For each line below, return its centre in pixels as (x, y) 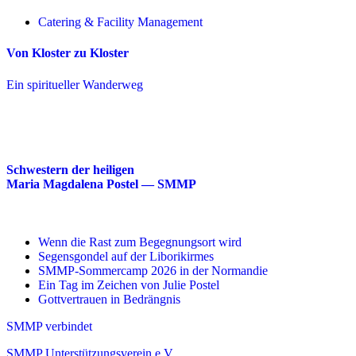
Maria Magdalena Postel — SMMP (101, 184)
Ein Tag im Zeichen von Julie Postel (129, 285)
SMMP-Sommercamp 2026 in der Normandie (153, 271)
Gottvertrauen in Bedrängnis (109, 300)
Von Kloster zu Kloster (68, 53)
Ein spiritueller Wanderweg (75, 84)
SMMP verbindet (49, 327)
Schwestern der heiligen (70, 170)
